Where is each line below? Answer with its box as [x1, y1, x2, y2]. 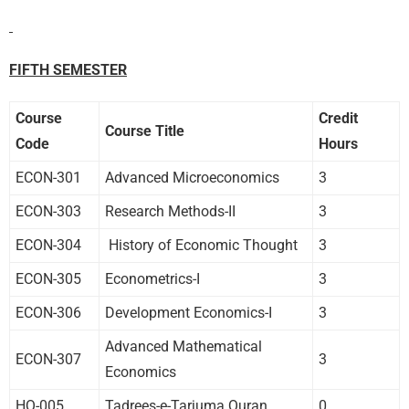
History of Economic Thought [105, 236, 298, 254]
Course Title [105, 121, 184, 140]
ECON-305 [16, 269, 81, 288]
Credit [319, 109, 358, 127]
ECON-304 [16, 236, 81, 254]
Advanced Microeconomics [105, 168, 279, 186]
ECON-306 [16, 303, 81, 321]
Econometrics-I [105, 269, 200, 288]
